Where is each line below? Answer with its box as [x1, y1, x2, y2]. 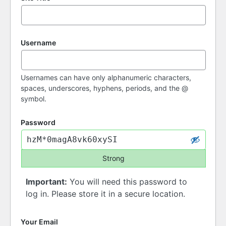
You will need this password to [67, 177, 187, 187]
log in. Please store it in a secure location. [26, 189, 185, 199]
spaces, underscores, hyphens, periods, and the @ [21, 84, 188, 93]
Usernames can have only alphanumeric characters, [21, 73, 191, 82]
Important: [26, 177, 67, 187]
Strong [102, 154, 125, 163]
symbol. [21, 94, 46, 103]
